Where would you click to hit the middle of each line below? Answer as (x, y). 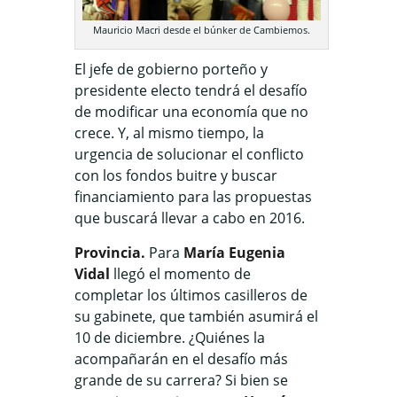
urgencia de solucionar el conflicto (189, 154)
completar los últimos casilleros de (191, 295)
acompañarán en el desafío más (181, 358)
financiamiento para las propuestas (193, 196)
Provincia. (110, 252)
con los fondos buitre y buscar (176, 175)
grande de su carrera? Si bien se (181, 380)
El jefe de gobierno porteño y (171, 69)
